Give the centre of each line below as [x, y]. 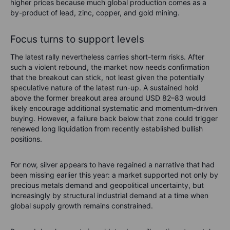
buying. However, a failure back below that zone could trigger [114, 118]
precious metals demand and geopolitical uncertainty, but [107, 185]
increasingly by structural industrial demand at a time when [109, 195]
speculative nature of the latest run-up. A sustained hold [104, 87]
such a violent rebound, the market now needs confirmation [110, 67]
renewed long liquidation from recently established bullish [107, 128]
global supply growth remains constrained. [82, 205]
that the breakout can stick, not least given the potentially [107, 77]
